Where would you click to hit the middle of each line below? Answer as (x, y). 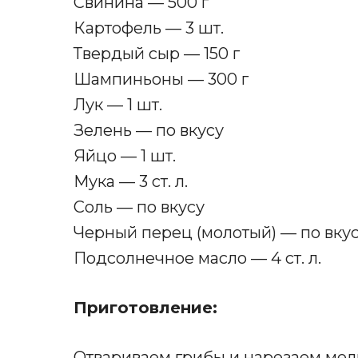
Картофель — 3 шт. (149, 28)
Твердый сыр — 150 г (157, 54)
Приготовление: (148, 308)
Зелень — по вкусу (149, 131)
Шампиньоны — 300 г (161, 80)
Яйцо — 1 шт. (125, 156)
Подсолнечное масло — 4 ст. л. (197, 259)
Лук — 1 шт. (118, 105)
